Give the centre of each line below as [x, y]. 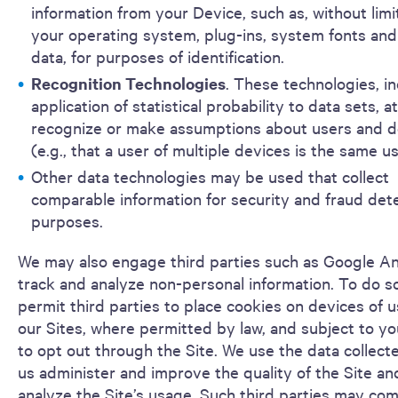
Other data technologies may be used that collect [210, 176]
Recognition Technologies [128, 83]
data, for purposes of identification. [158, 56]
